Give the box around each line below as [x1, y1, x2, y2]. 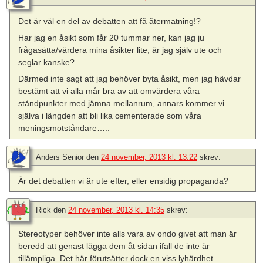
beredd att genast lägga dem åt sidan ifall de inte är [18, 241, 210, 251]
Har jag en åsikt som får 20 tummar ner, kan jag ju [18, 32, 205, 42]
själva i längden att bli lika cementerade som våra [18, 110, 202, 120]
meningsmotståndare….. [18, 123, 110, 133]
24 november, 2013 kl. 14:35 [68, 205, 164, 215]
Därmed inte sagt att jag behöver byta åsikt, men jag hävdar [18, 73, 241, 83]
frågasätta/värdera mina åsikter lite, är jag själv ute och [18, 45, 222, 55]
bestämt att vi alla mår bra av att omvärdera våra [18, 86, 200, 96]
